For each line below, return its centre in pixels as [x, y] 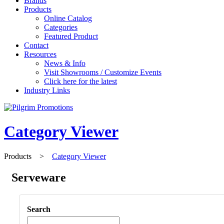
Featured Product [71, 36]
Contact [36, 45]
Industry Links [47, 90]
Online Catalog [68, 18]
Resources [40, 54]
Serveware [39, 177]
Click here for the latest [80, 81]
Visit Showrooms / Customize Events [103, 72]
